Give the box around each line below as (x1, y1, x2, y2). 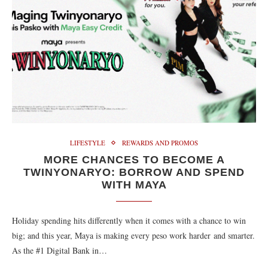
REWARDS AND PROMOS (122, 138, 198, 147)
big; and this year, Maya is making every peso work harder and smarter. (12, 230, 255, 241)
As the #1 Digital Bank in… (12, 245, 107, 256)
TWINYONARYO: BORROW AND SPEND (23, 166, 245, 178)
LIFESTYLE (70, 138, 105, 147)
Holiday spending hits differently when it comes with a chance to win (12, 215, 246, 226)
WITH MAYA (101, 179, 167, 191)
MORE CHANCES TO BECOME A (43, 154, 225, 166)
